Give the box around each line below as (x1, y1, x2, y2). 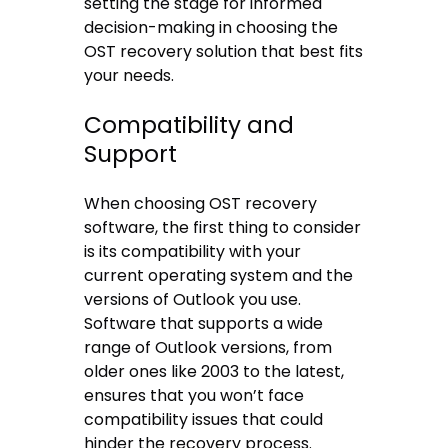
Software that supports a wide (84, 312, 324, 336)
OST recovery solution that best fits (84, 39, 364, 63)
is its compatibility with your (84, 240, 302, 264)
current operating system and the (84, 264, 354, 288)
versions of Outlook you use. (84, 288, 302, 312)
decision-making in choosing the (84, 15, 339, 39)
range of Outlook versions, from (84, 336, 333, 360)
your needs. (84, 63, 175, 87)
